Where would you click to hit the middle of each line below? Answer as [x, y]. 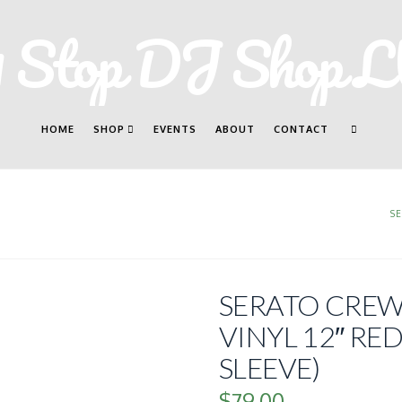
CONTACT [301, 130]
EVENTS [175, 130]
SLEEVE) [270, 368]
